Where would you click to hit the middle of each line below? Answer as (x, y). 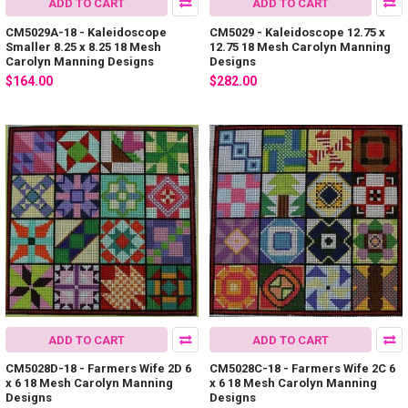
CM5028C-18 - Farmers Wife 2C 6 (302, 369)
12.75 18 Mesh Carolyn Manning (300, 47)
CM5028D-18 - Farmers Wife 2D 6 (98, 369)
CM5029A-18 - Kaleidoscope (86, 33)
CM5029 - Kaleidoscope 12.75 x (297, 33)
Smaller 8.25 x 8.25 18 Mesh (83, 47)
